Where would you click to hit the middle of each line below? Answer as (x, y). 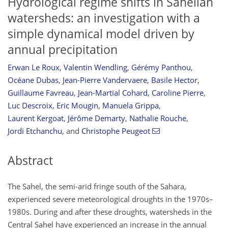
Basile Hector (174, 80)
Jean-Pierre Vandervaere (105, 80)
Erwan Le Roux (34, 67)
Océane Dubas (33, 80)
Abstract (30, 161)
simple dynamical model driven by (101, 34)
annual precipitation (63, 49)
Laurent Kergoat (36, 118)
